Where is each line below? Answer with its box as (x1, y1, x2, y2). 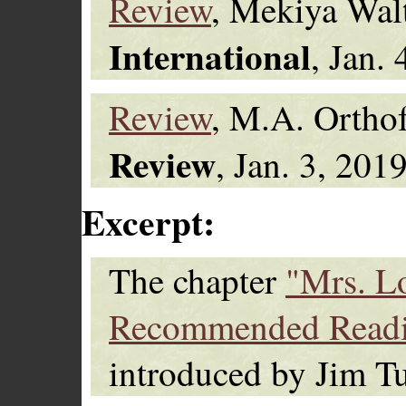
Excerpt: (82, 195, 215, 247)
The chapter (109, 256, 285, 304)
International (109, 29, 311, 82)
